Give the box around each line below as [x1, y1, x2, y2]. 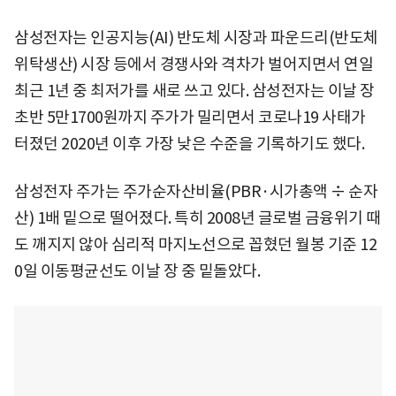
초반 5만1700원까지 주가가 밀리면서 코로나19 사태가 [14, 106, 366, 127]
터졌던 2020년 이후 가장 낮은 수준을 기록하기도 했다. [14, 133, 364, 154]
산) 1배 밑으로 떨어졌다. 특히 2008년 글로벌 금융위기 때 [14, 207, 381, 228]
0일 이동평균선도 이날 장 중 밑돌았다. [14, 260, 260, 281]
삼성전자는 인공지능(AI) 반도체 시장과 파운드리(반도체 [14, 27, 378, 48]
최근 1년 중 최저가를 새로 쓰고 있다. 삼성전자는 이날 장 [14, 80, 375, 101]
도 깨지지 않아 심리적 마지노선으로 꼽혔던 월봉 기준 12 [14, 233, 377, 255]
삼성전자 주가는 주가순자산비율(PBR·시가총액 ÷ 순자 [14, 180, 377, 202]
